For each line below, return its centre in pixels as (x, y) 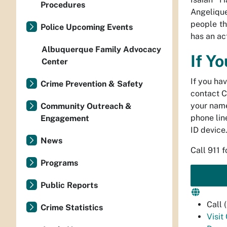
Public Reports (69, 185)
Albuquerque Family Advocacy (101, 49)
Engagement (65, 118)
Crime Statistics (72, 207)
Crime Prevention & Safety (92, 84)
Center (55, 62)
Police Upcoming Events (87, 27)
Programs (59, 163)
